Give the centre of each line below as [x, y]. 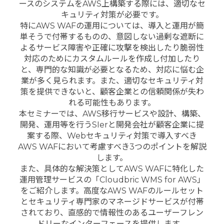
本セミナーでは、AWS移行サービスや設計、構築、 [112, 113]
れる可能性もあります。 [112, 102]
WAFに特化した [174, 168]
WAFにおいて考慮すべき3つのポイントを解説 [122, 146]
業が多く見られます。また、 [72, 80]
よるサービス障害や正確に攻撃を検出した [96, 47]
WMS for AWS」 [173, 179]
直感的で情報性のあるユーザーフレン [136, 212]
